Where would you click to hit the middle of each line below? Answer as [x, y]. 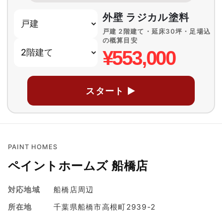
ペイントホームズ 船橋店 [78, 166]
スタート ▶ [111, 91]
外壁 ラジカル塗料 [146, 18]
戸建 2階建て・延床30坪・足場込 [157, 31]
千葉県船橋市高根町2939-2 [105, 207]
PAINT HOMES [33, 147]
